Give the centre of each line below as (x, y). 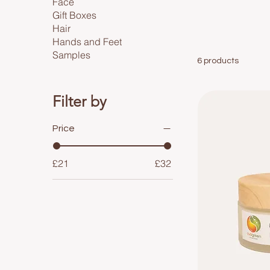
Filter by (80, 101)
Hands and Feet (87, 42)
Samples (72, 55)
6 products (218, 61)
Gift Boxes (75, 15)
